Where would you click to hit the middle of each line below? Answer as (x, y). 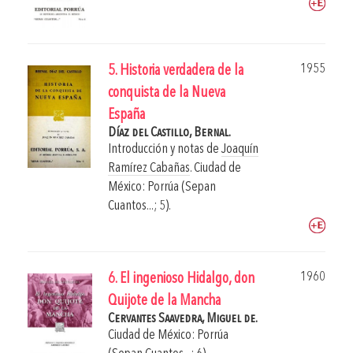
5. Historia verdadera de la (176, 72)
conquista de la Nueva (167, 94)
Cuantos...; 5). (139, 206)
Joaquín (240, 150)
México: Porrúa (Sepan (162, 188)
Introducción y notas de (165, 150)
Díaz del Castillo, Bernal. (169, 133)
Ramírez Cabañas (149, 169)
